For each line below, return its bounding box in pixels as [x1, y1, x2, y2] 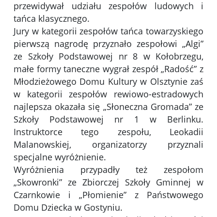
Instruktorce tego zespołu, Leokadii [14, 126, 203, 138]
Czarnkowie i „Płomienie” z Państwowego [14, 189, 203, 201]
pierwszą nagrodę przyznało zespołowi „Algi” [14, 38, 203, 50]
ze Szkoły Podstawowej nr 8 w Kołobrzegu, [14, 50, 203, 62]
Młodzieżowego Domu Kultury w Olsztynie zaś [14, 76, 203, 88]
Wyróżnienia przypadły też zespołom [14, 164, 203, 176]
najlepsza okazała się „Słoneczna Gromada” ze [14, 101, 203, 113]
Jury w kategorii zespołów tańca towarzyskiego [14, 25, 203, 37]
